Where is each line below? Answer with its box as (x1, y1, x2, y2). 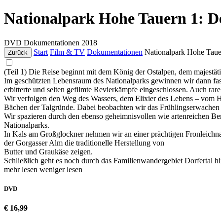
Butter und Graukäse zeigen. (4, 147, 93, 156)
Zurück (8, 48, 28, 56)
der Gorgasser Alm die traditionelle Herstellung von (4, 138, 164, 147)
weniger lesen (39, 165, 82, 174)
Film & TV (50, 47, 85, 56)
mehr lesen (4, 165, 39, 174)
